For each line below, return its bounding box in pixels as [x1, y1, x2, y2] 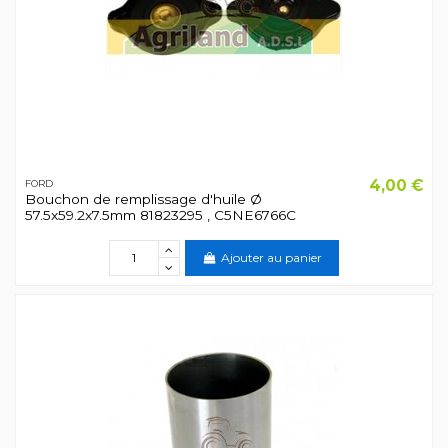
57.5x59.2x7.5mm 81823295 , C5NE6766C [24, 207, 296, 224]
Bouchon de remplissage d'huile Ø [24, 191, 262, 208]
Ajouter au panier [220, 250, 322, 266]
